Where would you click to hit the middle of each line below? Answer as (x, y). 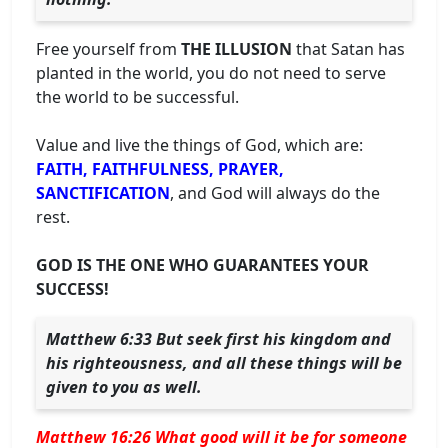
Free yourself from (108, 48)
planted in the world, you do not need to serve (211, 72)
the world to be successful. (137, 96)
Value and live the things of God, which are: (199, 144)
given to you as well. (124, 386)
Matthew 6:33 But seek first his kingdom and (218, 338)
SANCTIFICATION (103, 192)
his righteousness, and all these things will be (224, 362)
